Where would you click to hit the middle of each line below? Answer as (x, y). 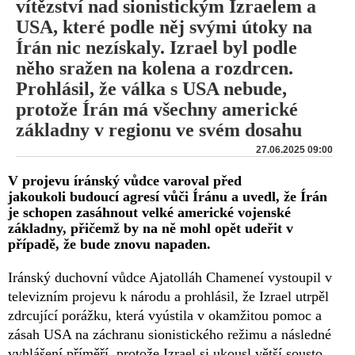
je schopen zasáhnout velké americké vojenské (149, 212)
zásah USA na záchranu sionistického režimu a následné (170, 334)
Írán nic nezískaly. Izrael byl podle (157, 47)
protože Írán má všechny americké (157, 109)
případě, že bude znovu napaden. (109, 244)
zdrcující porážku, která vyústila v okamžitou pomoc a (165, 315)
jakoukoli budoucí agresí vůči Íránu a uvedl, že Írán (168, 196)
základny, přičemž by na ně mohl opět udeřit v (151, 228)
